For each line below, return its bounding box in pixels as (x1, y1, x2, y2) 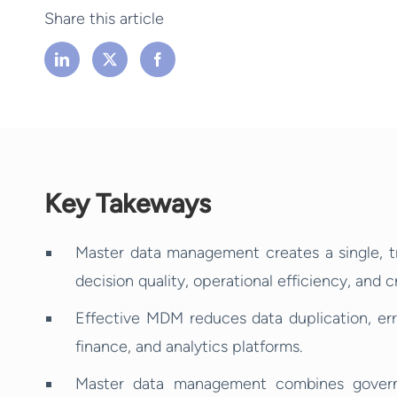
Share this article (44, 8, 164, 28)
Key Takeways (44, 187, 211, 220)
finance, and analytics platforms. (75, 337, 302, 356)
